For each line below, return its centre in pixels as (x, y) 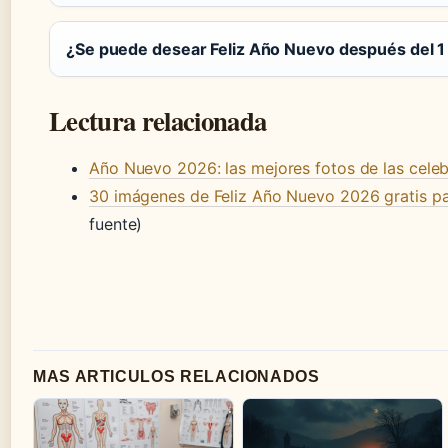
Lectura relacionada (158, 120)
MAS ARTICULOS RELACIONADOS (176, 376)
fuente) (116, 223)
